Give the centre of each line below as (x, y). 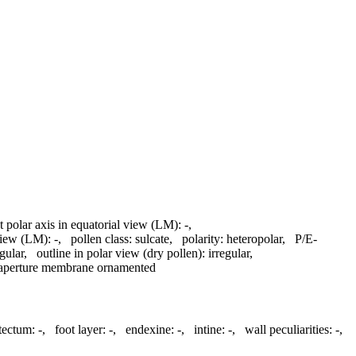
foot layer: (80, 330)
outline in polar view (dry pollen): (121, 253)
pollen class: (101, 238)
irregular (229, 253)
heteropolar (254, 238)
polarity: (203, 238)
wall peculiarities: (288, 330)
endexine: (150, 330)
